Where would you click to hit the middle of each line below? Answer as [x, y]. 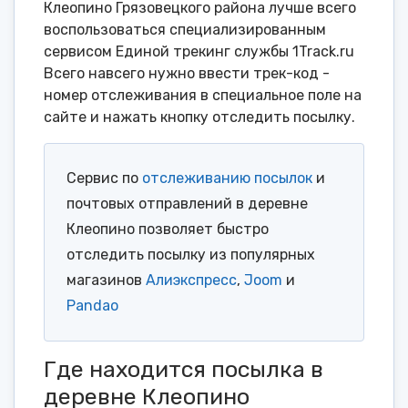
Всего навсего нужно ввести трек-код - [187, 74]
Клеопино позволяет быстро [168, 229]
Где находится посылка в [184, 370]
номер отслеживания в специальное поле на [203, 96]
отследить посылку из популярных [191, 255]
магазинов [106, 280]
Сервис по [104, 178]
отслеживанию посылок [227, 178]
